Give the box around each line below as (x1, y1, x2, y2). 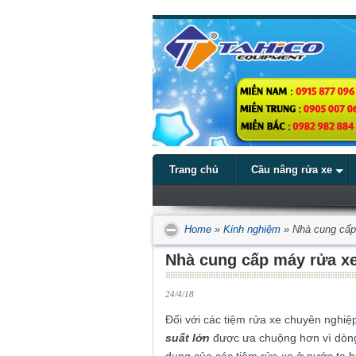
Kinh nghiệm (223, 222, 281, 235)
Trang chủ (169, 164, 219, 176)
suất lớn (165, 331, 210, 345)
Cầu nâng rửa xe (251, 164, 332, 176)
